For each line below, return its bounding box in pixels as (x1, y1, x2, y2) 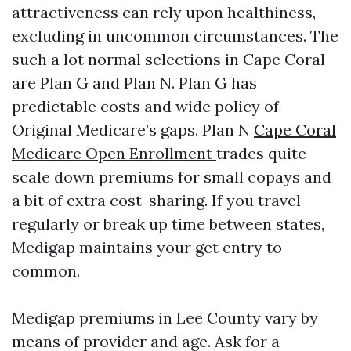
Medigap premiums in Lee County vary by (12, 308, 318, 327)
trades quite (216, 143, 306, 163)
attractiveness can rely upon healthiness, (12, 2, 316, 22)
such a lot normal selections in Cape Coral (12, 49, 325, 69)
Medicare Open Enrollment (12, 143, 216, 163)
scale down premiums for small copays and (12, 167, 331, 186)
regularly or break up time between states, (12, 214, 324, 233)
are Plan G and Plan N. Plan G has (12, 73, 257, 92)
